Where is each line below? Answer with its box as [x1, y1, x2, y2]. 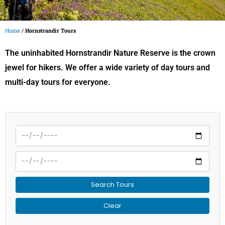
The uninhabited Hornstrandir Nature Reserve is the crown [5, 48, 215, 58]
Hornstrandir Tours [25, 27, 76, 34]
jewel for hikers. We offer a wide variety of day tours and [5, 62, 210, 72]
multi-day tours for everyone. [5, 77, 110, 87]
